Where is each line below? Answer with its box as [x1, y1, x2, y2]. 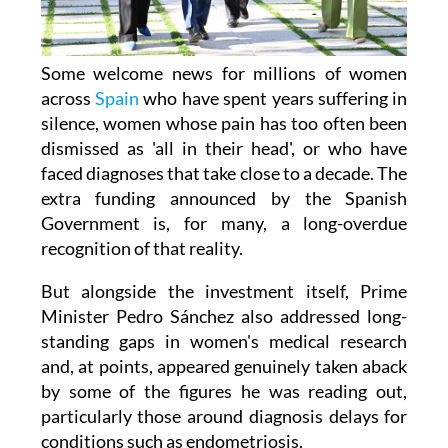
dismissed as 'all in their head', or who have [40, 137, 408, 160]
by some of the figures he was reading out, [40, 380, 408, 403]
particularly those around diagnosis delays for [40, 405, 408, 428]
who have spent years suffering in [143, 87, 408, 110]
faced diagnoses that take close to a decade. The [40, 162, 408, 185]
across [40, 87, 91, 110]
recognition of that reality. [40, 237, 243, 260]
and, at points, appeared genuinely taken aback [40, 355, 408, 378]
